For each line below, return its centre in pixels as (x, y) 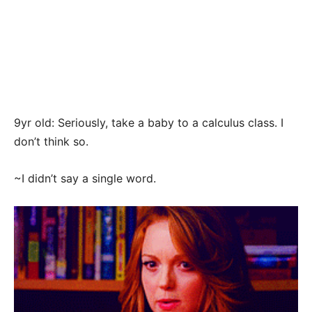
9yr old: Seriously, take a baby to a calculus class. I (149, 123)
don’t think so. (51, 142)
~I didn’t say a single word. (85, 179)
